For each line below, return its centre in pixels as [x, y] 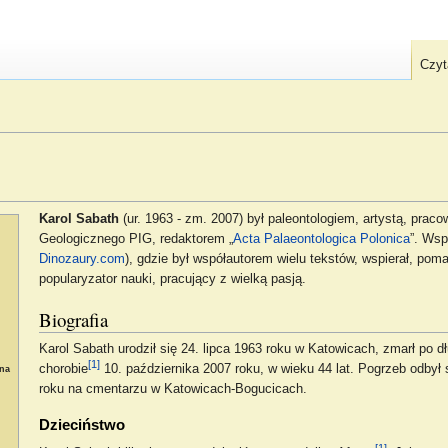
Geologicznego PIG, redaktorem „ [135, 238]
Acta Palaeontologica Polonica [321, 238]
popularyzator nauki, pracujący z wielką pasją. [172, 278]
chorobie [63, 368]
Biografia [73, 319]
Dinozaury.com [81, 258]
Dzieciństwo [81, 424]
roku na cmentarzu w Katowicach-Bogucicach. [172, 388]
